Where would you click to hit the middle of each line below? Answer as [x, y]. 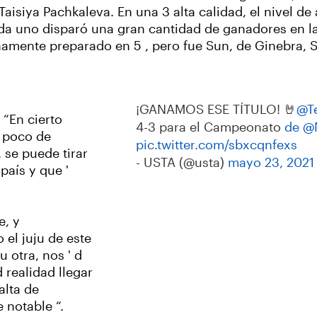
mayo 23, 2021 [271, 163]
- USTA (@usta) [182, 163]
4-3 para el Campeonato [210, 127]
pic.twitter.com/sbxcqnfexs [217, 145]
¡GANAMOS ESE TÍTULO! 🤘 [216, 110]
